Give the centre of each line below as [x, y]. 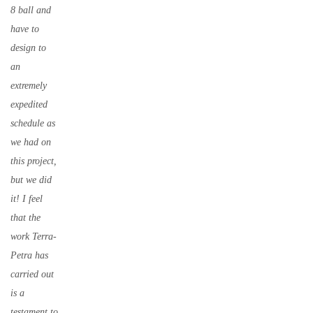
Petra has [29, 255]
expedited [29, 104]
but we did [31, 180]
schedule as [33, 123]
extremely [29, 86]
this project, [34, 161]
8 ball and [31, 10]
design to [28, 48]
